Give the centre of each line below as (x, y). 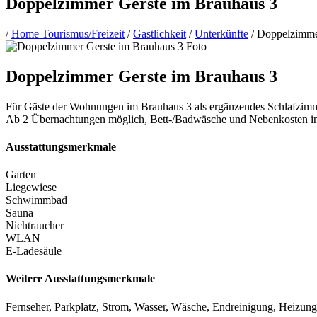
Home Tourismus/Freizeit (68, 33)
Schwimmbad (36, 200)
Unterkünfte (221, 33)
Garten (21, 175)
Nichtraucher (35, 226)
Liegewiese (31, 188)
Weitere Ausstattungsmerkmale (80, 279)
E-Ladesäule (34, 251)
